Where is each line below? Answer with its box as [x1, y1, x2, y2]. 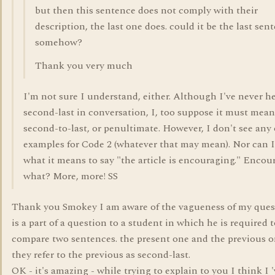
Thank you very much [35, 58, 133, 73]
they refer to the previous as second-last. [12, 247, 190, 262]
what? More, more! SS [23, 169, 118, 184]
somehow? [35, 35, 82, 50]
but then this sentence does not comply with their [35, 3, 258, 18]
